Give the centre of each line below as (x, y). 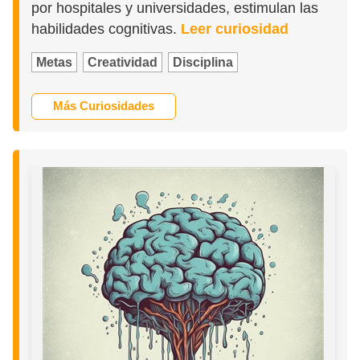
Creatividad (123, 63)
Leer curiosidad (235, 29)
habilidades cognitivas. (106, 29)
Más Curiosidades (104, 106)
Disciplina (203, 63)
